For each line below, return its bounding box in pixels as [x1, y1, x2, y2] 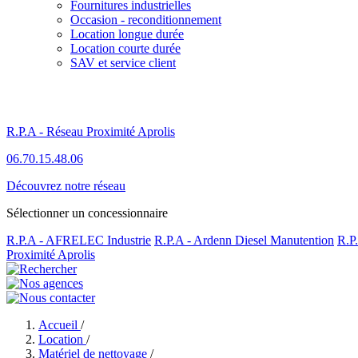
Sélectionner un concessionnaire [6, 206, 168, 220]
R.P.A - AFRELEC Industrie [6, 233, 151, 247]
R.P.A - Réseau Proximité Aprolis [6, 125, 175, 138]
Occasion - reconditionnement [70, 13, 221, 26]
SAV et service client [70, 56, 176, 70]
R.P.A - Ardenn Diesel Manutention [154, 233, 334, 247]
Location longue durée [70, 27, 184, 41]
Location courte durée [70, 42, 181, 55]
